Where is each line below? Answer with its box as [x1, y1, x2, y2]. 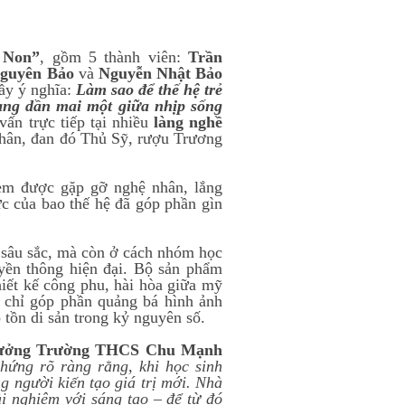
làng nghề [153, 113, 223, 131]
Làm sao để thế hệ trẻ [76, 80, 222, 99]
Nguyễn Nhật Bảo [98, 64, 222, 82]
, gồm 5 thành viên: [40, 48, 189, 66]
